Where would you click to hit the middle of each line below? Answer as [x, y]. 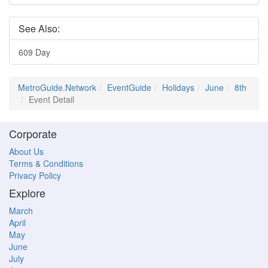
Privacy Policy [35, 175]
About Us [26, 151]
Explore [27, 193]
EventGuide [129, 87]
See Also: [39, 28]
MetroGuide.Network [57, 87]
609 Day [34, 52]
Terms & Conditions [46, 163]
